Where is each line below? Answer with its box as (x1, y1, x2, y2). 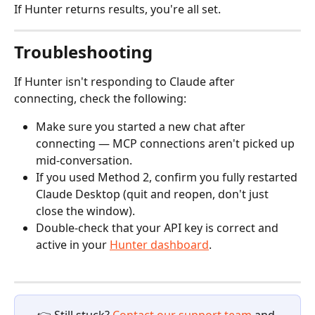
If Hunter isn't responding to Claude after (14, 73, 238, 89)
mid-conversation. (36, 152, 132, 168)
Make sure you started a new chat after (36, 118, 248, 134)
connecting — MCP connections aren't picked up (36, 135, 297, 151)
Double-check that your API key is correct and (36, 219, 281, 236)
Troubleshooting (14, 39, 153, 63)
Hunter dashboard (110, 236, 209, 252)
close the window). (36, 202, 135, 219)
